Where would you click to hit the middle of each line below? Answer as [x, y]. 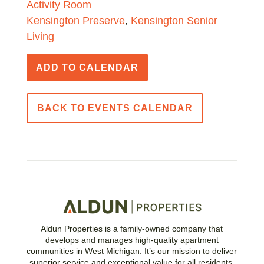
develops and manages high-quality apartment [132, 240]
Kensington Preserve [75, 21]
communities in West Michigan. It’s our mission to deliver [132, 251]
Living [40, 37]
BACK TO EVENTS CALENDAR [115, 108]
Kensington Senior [174, 21]
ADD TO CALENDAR [87, 67]
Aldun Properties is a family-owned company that [132, 229]
